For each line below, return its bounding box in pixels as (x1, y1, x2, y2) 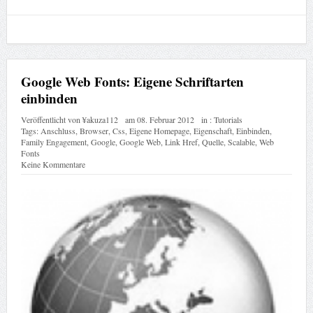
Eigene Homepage (129, 124, 189, 136)
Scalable (227, 136, 255, 147)
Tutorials (213, 113, 242, 125)
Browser (79, 124, 108, 136)
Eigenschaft (193, 124, 232, 136)
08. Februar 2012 (136, 113, 194, 125)
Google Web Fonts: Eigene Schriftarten (20, 71, 244, 91)
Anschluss (40, 124, 75, 136)
